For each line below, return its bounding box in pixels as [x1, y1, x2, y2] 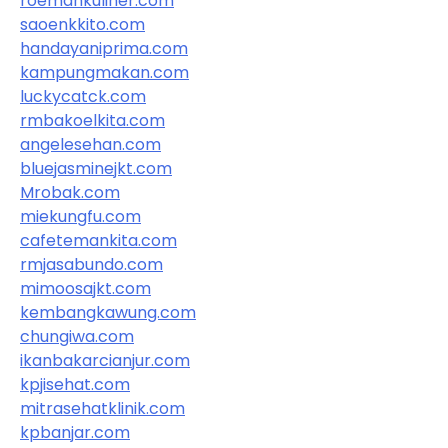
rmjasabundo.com [20, 252, 163, 276]
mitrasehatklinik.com [20, 396, 185, 420]
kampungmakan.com [20, 60, 189, 84]
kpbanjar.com [20, 420, 130, 444]
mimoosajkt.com [20, 276, 151, 300]
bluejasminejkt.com [20, 156, 172, 180]
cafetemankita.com [20, 228, 177, 252]
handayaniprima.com [20, 36, 188, 60]
